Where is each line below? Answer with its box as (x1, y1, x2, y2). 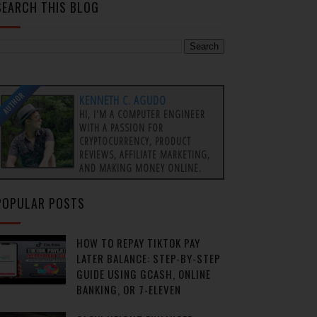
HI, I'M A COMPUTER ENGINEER (79, 108, 205, 122)
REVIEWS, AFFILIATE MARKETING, (79, 148, 210, 162)
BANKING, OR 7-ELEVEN (76, 282, 181, 297)
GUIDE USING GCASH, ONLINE (76, 266, 211, 282)
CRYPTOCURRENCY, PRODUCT (79, 134, 191, 149)
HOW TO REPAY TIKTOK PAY (76, 235, 200, 250)
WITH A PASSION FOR (79, 121, 163, 135)
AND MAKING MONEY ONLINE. (79, 161, 202, 175)
